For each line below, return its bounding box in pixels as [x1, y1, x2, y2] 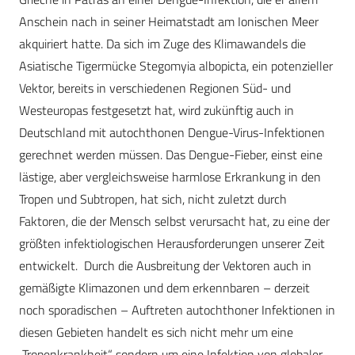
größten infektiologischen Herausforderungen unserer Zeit [19, 234, 325, 254]
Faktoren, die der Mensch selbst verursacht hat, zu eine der [19, 212, 330, 231]
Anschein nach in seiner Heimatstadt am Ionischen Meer [19, 12, 319, 32]
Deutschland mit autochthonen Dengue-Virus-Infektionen [19, 123, 325, 143]
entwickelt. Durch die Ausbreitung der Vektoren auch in [19, 256, 311, 276]
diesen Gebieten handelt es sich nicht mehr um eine [19, 323, 293, 342]
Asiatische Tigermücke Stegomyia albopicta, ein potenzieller [19, 56, 333, 76]
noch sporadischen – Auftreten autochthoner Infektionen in [19, 300, 335, 320]
